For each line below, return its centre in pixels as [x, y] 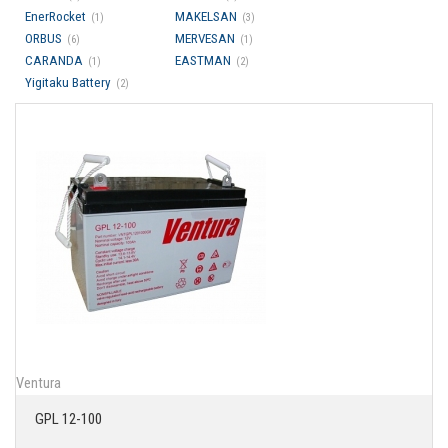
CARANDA [54, 60]
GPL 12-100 [68, 419]
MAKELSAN [206, 16]
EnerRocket [55, 16]
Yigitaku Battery [68, 82]
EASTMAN [203, 60]
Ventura [38, 383]
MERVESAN [205, 38]
